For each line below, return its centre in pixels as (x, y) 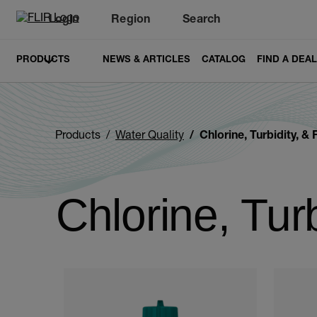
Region (131, 21)
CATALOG (223, 61)
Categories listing (153, 267)
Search (202, 21)
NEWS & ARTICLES (146, 61)
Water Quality (150, 137)
